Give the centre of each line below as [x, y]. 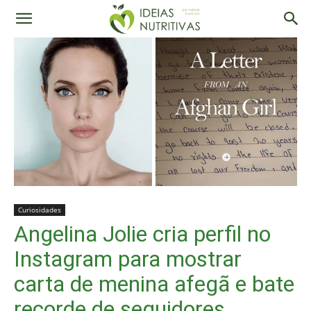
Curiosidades [40, 209]
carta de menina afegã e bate [154, 284]
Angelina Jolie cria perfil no [142, 234]
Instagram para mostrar [128, 259]
